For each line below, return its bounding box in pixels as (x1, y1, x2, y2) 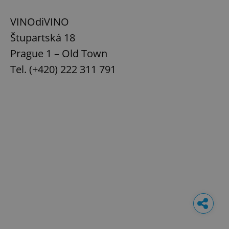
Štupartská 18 (10, 31, 75, 45)
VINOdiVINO (10, 15, 69, 29)
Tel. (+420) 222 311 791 (10, 62, 116, 77)
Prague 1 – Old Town (10, 47, 107, 61)
